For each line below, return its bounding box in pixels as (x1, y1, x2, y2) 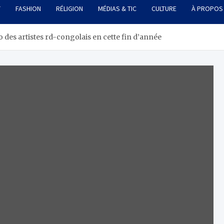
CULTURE (151, 4, 176, 13)
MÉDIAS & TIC (98, 4, 136, 13)
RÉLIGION (56, 4, 83, 13)
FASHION (15, 4, 41, 13)
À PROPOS (191, 4, 223, 13)
